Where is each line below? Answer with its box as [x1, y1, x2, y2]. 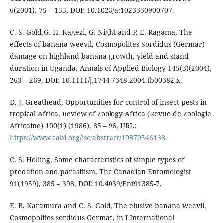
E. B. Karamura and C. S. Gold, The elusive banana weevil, [9, 201, 206, 211]
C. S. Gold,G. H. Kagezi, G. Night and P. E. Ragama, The [9, 27, 192, 37]
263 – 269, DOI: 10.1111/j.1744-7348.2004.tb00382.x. [9, 75, 182, 85]
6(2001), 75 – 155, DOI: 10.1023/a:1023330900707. [9, 5, 174, 15]
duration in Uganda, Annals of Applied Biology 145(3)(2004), [9, 63, 212, 73]
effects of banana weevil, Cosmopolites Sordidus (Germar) [9, 39, 205, 49]
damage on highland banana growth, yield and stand [9, 51, 189, 61]
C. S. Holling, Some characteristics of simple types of [9, 155, 184, 165]
